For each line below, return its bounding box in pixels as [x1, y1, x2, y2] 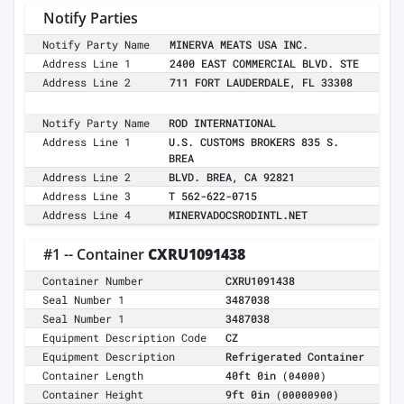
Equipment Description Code [42, 330, 207, 345]
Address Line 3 [42, 188, 132, 204]
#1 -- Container [43, 244, 148, 265]
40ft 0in [225, 368, 282, 383]
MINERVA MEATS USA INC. [170, 37, 308, 52]
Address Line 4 [42, 207, 132, 223]
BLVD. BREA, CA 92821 [169, 170, 295, 185]
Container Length [42, 368, 144, 383]
